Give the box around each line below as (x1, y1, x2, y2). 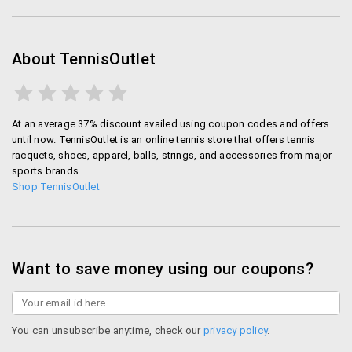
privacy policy (203, 324, 268, 336)
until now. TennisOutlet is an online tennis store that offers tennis (12, 134, 316, 145)
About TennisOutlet (12, 49, 156, 68)
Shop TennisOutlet (12, 181, 100, 192)
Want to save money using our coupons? (12, 259, 313, 278)
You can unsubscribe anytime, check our (12, 324, 203, 336)
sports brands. (12, 165, 82, 177)
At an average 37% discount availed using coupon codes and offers (12, 118, 330, 130)
